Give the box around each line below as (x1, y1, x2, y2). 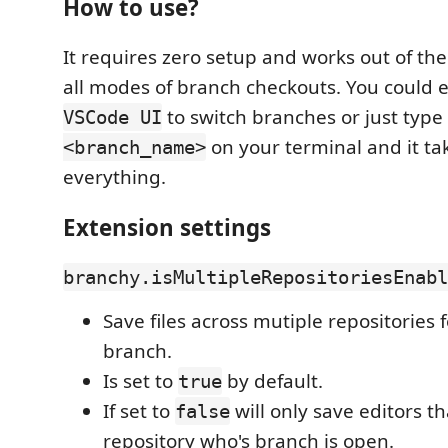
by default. (222, 368, 323, 394)
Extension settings (63, 211, 271, 243)
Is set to (103, 368, 178, 394)
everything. (63, 164, 166, 190)
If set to (103, 398, 175, 424)
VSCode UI (63, 106, 162, 128)
